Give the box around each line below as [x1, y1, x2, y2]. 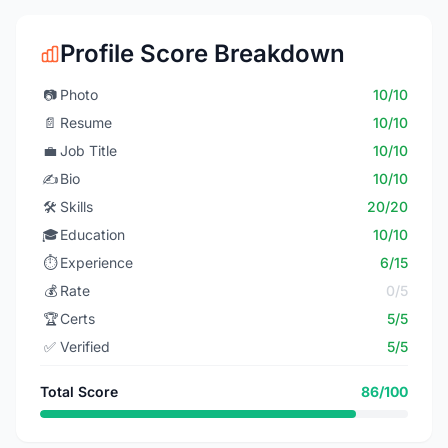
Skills [60, 198, 93, 215]
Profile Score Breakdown [60, 39, 345, 68]
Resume [60, 114, 112, 131]
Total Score [40, 383, 118, 400]
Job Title [60, 142, 117, 159]
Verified [60, 338, 110, 355]
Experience [60, 254, 133, 271]
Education [60, 226, 125, 243]
